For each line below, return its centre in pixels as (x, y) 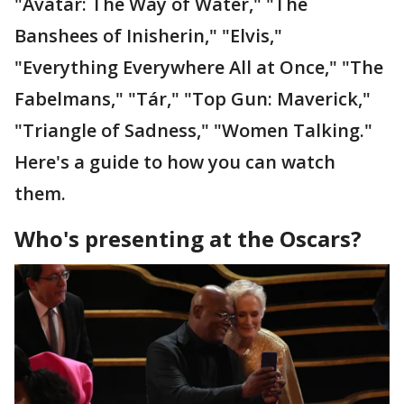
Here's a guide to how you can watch (175, 161)
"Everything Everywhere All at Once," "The (199, 67)
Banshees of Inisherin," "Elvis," (148, 35)
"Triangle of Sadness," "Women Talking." (193, 130)
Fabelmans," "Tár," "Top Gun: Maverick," (193, 98)
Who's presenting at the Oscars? (191, 238)
